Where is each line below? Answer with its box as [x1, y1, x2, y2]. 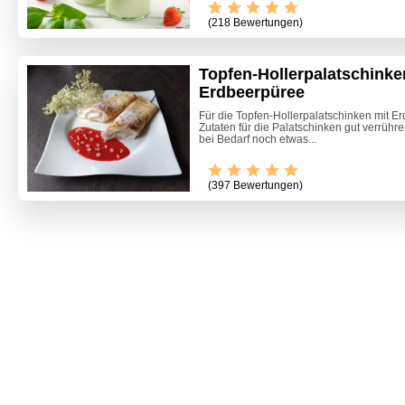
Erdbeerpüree [199, 83, 305, 102]
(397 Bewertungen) [208, 178, 303, 192]
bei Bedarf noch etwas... [199, 133, 316, 146]
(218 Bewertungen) [208, 16, 303, 30]
